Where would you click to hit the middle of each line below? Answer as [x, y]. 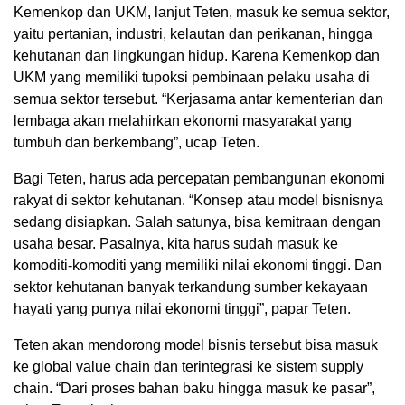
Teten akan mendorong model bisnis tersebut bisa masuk [196, 344]
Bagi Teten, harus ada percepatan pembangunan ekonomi [199, 178]
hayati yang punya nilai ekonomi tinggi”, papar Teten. [182, 308]
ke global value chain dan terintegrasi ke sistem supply [188, 366]
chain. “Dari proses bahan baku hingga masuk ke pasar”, [194, 388]
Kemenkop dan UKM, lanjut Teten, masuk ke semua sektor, [202, 12]
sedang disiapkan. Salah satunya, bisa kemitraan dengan [197, 221]
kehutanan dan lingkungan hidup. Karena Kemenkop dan [197, 55]
